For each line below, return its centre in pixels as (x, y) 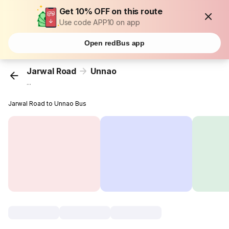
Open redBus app (114, 43)
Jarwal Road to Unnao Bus (48, 104)
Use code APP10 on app (99, 22)
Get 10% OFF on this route (111, 11)
